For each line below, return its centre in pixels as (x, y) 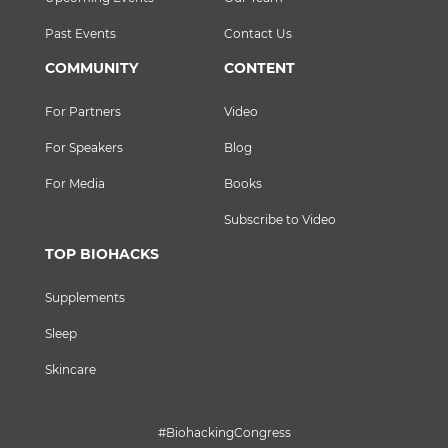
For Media (75, 183)
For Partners (83, 111)
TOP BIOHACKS (102, 254)
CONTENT (259, 68)
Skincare (70, 369)
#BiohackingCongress (224, 432)
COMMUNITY (91, 68)
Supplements (85, 297)
